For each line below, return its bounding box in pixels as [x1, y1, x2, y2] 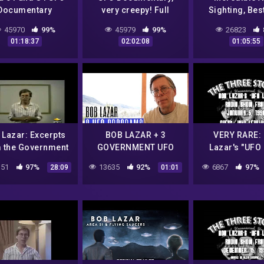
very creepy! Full [101, 5, 170, 15]
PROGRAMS [111, 154, 160, 164]
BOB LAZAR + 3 [105, 130, 166, 140]
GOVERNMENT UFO [97, 142, 174, 152]
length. [121, 18, 150, 28]
